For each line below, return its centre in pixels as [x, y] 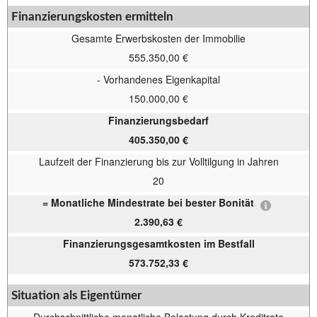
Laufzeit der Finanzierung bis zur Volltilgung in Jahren [158, 161]
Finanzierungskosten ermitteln [92, 17]
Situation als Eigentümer [76, 295]
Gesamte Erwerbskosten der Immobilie [158, 38]
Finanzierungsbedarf [158, 120]
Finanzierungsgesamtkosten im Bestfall [158, 243]
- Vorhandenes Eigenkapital [158, 79]
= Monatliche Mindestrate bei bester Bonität [150, 202]
